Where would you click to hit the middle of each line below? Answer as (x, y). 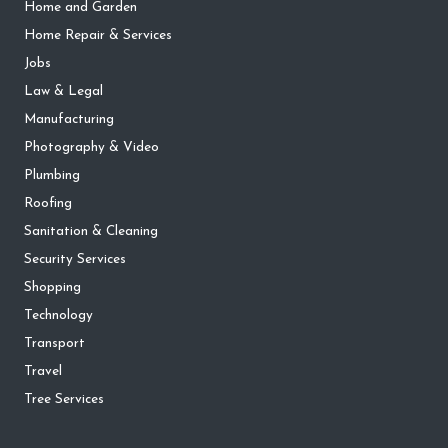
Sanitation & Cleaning (91, 232)
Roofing (48, 204)
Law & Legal (63, 92)
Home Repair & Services (98, 36)
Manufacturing (69, 120)
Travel (43, 372)
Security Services (75, 260)
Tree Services (64, 400)
